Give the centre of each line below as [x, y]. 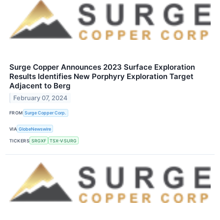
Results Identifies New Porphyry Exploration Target [101, 76]
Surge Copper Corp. [46, 113]
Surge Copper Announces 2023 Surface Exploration [102, 67]
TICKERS [20, 140]
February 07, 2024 [41, 98]
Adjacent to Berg [40, 85]
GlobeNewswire [35, 129]
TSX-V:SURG [63, 140]
